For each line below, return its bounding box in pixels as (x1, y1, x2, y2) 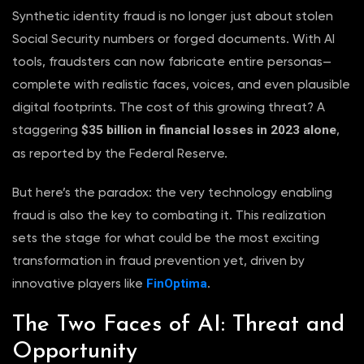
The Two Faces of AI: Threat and (12, 313, 344, 336)
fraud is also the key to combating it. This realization (12, 207, 326, 223)
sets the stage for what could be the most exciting (12, 230, 319, 245)
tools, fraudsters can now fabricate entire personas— (12, 54, 331, 69)
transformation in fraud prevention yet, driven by (12, 253, 305, 268)
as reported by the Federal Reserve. (12, 145, 227, 161)
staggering (12, 122, 81, 137)
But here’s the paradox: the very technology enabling (12, 184, 332, 200)
